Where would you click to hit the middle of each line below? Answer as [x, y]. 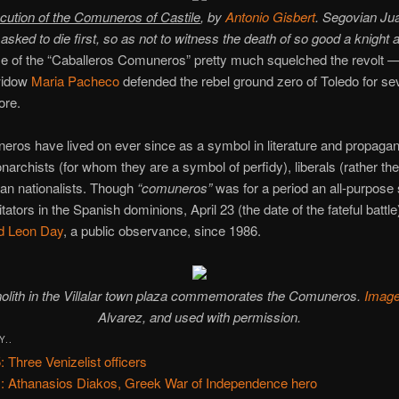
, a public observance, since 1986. [162, 231]
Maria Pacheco [75, 80]
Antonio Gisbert [270, 16]
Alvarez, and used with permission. [199, 316]
